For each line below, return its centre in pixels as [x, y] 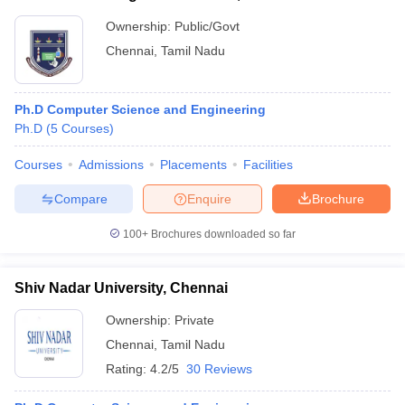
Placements [193, 165]
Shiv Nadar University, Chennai [121, 288]
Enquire [209, 198]
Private [194, 320]
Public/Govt [207, 26]
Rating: [128, 369]
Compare [80, 198]
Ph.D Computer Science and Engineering [140, 109]
